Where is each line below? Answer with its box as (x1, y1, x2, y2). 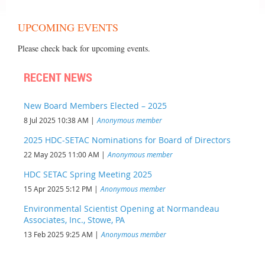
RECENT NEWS (24, 69, 92, 85)
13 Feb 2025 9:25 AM (24, 229, 93, 239)
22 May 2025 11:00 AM (24, 149, 99, 159)
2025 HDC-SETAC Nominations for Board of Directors (24, 134, 231, 146)
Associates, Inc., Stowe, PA (24, 214, 125, 225)
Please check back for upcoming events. (18, 42, 150, 54)
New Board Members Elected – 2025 (24, 99, 167, 111)
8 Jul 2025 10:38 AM (24, 115, 89, 125)
